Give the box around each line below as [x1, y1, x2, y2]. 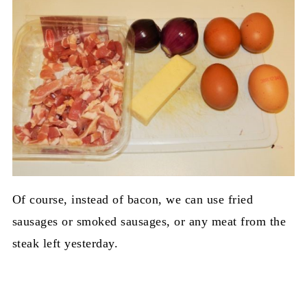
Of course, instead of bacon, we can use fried [12, 193, 254, 207]
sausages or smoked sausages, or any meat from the [12, 214, 286, 229]
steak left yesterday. [12, 236, 119, 251]
